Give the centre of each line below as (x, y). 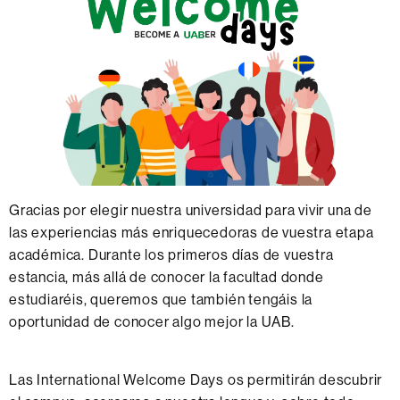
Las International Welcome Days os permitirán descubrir (196, 380)
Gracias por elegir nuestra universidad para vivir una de (191, 211)
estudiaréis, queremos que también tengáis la (161, 300)
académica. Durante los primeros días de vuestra (171, 255)
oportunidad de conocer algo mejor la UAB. (152, 322)
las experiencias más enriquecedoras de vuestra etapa (192, 233)
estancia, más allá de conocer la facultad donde (167, 278)
